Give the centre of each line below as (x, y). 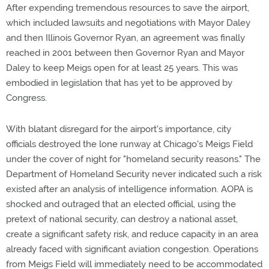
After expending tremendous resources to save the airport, (128, 8)
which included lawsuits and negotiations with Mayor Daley (128, 23)
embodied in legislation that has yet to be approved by (119, 83)
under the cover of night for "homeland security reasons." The (133, 159)
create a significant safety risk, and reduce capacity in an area (132, 234)
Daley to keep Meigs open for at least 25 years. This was (122, 68)
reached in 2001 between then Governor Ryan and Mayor (125, 53)
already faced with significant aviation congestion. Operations (132, 249)
